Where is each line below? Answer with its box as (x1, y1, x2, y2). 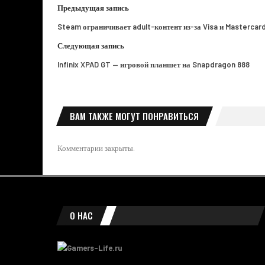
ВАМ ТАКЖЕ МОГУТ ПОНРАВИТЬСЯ (70, 109, 199, 122)
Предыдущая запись (57, 2, 129, 12)
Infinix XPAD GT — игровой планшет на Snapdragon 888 (57, 59, 250, 69)
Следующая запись (57, 40, 124, 50)
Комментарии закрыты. (57, 143, 135, 153)
